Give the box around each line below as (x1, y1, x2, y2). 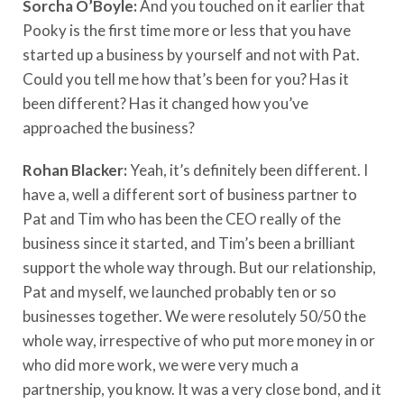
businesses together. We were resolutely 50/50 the (23, 306, 366, 326)
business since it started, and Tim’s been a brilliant (23, 233, 355, 252)
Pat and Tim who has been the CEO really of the (23, 208, 341, 228)
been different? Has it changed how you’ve (23, 93, 308, 113)
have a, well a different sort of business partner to (23, 184, 357, 204)
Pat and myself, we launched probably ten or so (23, 281, 336, 301)
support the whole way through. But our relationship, (23, 257, 376, 277)
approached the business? (23, 117, 195, 137)
